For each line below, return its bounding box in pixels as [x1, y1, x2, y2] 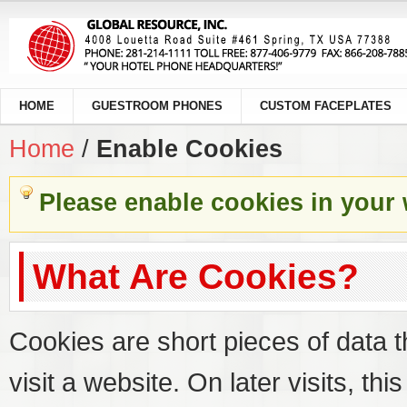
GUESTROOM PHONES [92, 99, 223, 113]
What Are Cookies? [33, 257, 359, 296]
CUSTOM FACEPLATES [260, 99, 392, 113]
